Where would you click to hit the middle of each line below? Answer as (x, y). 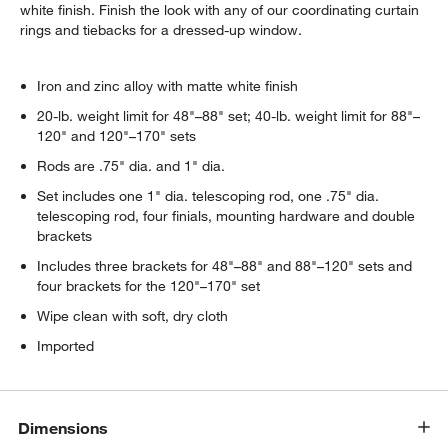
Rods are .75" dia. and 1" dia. (131, 166)
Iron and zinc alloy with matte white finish (168, 86)
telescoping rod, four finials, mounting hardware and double (226, 216)
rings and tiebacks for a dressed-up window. (161, 30)
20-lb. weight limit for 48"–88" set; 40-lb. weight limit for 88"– (229, 116)
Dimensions (63, 427)
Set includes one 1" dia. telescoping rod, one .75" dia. (208, 196)
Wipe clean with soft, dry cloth (133, 316)
